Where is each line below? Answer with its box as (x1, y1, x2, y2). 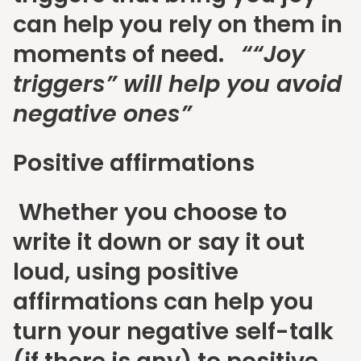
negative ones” (13, 98, 205, 131)
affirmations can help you (13, 285, 313, 318)
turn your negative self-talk (13, 315, 334, 348)
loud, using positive (13, 255, 239, 288)
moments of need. (13, 38, 241, 71)
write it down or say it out (13, 226, 305, 259)
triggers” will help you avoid (13, 68, 342, 101)
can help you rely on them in (13, 8, 342, 41)
